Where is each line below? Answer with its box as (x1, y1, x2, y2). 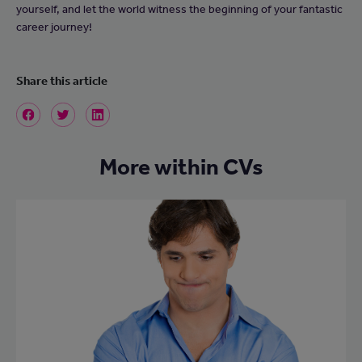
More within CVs (99, 154, 263, 181)
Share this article (16, 74, 107, 89)
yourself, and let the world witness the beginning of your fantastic (16, 2, 343, 16)
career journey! (16, 19, 92, 34)
